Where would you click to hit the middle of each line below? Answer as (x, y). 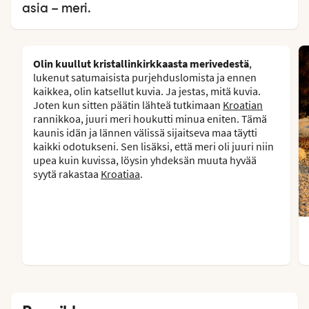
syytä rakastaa (67, 173)
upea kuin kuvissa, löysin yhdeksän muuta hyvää (145, 160)
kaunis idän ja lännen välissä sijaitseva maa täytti (145, 132)
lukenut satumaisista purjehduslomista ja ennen (145, 77)
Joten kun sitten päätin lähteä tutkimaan (128, 104)
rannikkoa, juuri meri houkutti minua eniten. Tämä (150, 118)
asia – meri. (57, 9)
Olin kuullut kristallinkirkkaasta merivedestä (141, 63)
